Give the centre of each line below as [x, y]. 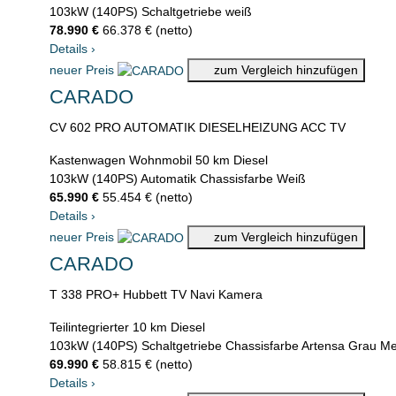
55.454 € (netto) [148, 198]
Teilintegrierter [89, 327]
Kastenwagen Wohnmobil [121, 160]
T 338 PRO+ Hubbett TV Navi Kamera [156, 295]
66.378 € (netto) [148, 30]
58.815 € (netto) [148, 365]
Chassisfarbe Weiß [253, 179]
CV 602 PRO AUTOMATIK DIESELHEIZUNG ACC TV [198, 128]
